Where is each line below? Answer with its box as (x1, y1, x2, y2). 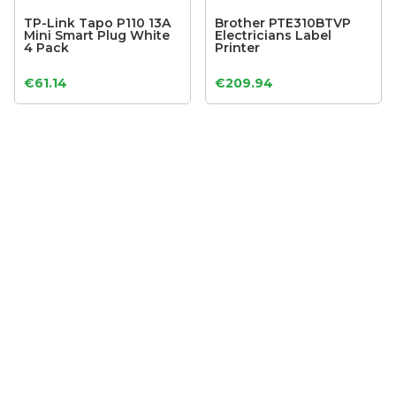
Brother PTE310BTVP (215, 15, 352, 32)
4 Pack (24, 40, 70, 57)
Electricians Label (215, 27, 332, 44)
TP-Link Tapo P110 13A (24, 15, 171, 32)
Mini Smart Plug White (24, 27, 171, 44)
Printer (215, 40, 261, 57)
